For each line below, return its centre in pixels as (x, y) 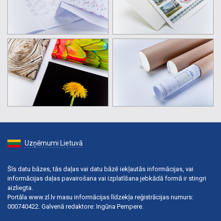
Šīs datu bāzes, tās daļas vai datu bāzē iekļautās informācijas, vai (100, 169)
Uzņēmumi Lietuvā (54, 143)
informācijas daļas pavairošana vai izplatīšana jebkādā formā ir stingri (107, 178)
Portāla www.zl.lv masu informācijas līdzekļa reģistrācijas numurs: (100, 197)
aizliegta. (20, 187)
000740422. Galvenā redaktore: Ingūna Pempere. (75, 206)
